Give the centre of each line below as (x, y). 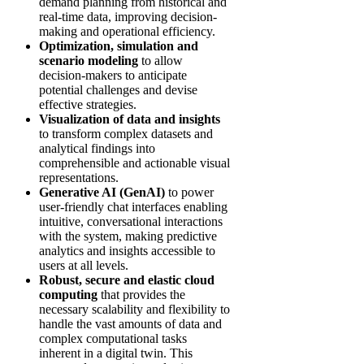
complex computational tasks (113, 338)
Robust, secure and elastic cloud (127, 280)
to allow (160, 61)
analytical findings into (97, 148)
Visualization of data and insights (130, 119)
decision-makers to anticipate (113, 75)
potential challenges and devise (118, 90)
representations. (79, 178)
